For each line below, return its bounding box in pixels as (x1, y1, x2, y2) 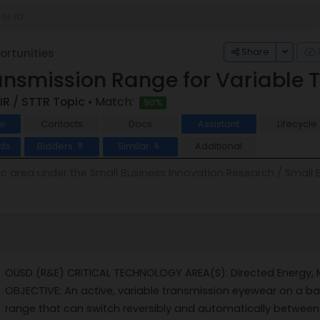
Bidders (36, 140, 75, 153)
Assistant (198, 117, 240, 130)
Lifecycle (276, 117, 317, 130)
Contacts (40, 117, 83, 130)
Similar (117, 140, 151, 153)
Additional (195, 140, 243, 153)
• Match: (85, 94, 136, 110)
